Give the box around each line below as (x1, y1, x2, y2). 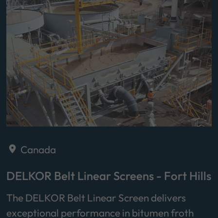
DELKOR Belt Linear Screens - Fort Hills (6, 168, 211, 183)
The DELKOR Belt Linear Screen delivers (6, 191, 186, 204)
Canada (20, 143, 56, 156)
